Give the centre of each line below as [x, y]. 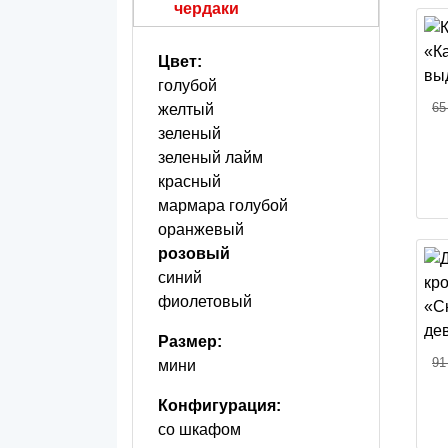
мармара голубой [223, 206]
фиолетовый [205, 302]
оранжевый [201, 230]
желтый [186, 110]
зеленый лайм [210, 158]
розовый [194, 254]
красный [189, 182]
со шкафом [199, 430]
